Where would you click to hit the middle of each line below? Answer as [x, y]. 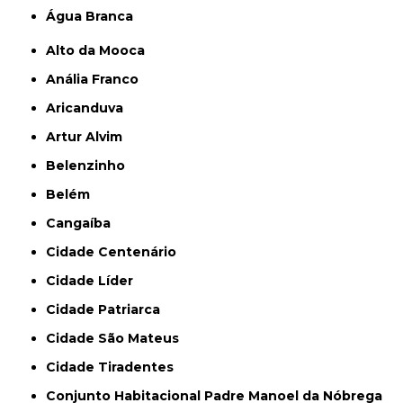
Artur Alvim [90, 137]
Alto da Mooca [101, 51]
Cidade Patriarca [108, 310]
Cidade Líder [95, 281]
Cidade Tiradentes [115, 367]
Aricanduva [90, 108]
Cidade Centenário [116, 252]
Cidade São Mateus [118, 339]
